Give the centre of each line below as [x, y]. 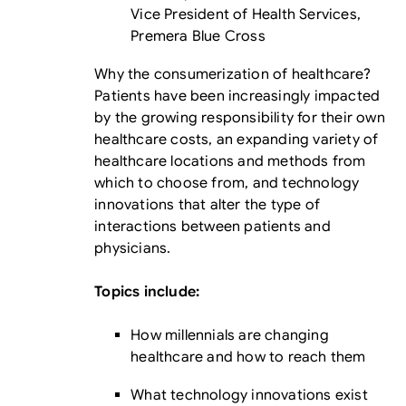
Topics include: [147, 292]
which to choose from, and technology [227, 183]
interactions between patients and [213, 227]
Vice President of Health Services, [246, 14]
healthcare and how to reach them [248, 357]
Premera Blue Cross [198, 36]
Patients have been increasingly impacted [237, 96]
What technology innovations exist [249, 395]
